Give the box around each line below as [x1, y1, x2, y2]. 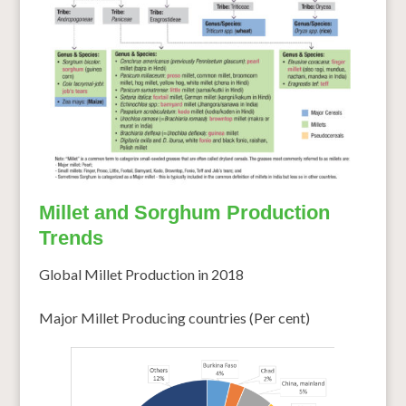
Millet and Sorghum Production [38, 200, 330, 224]
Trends [38, 226, 103, 249]
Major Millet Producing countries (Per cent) [38, 308, 310, 326]
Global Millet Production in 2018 [38, 265, 244, 283]
